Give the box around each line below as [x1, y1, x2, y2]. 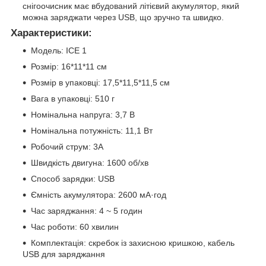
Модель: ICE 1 [31, 46, 87, 56]
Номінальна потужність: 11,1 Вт [31, 126, 153, 136]
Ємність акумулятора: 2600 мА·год [31, 190, 166, 200]
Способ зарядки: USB [31, 174, 115, 184]
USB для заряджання [23, 249, 105, 259]
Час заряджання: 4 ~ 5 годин [31, 206, 142, 216]
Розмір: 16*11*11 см [31, 62, 107, 72]
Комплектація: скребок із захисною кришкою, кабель [31, 238, 235, 248]
